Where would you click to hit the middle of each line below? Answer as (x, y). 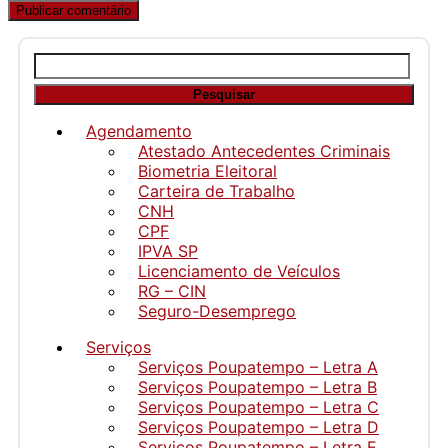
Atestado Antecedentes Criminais (264, 150)
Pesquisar (69, 61)
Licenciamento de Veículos (239, 270)
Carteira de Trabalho (216, 190)
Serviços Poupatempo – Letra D (258, 426)
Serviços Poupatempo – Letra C (258, 406)
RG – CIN (172, 290)
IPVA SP (168, 250)
